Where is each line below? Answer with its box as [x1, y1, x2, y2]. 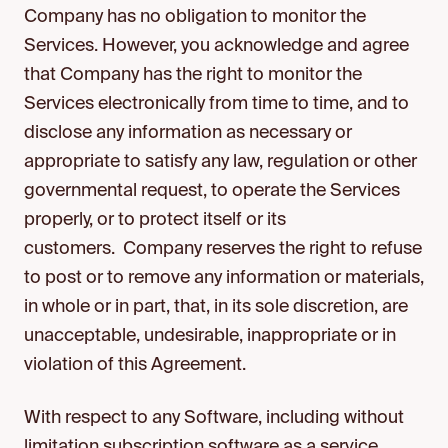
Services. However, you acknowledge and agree [24, 37, 409, 55]
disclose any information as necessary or [24, 124, 352, 142]
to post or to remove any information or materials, [24, 269, 424, 287]
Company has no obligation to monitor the [24, 8, 366, 26]
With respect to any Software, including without [24, 409, 404, 427]
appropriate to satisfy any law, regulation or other [24, 153, 417, 171]
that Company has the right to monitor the [24, 66, 362, 84]
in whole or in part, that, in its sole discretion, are [24, 298, 408, 316]
